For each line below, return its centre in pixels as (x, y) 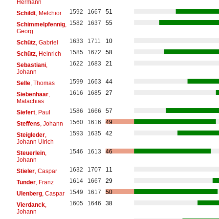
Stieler (25, 171)
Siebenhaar (32, 94)
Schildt (26, 13)
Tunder (26, 182)
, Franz (44, 182)
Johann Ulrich (35, 142)
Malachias (30, 101)
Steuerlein (31, 153)
